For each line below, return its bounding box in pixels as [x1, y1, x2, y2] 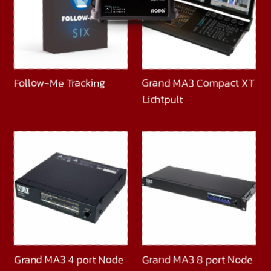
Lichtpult [142, 91, 183, 108]
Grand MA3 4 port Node [13, 250, 124, 267]
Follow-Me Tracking [13, 74, 105, 91]
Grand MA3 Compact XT [142, 74, 255, 91]
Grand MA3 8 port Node [142, 250, 253, 267]
